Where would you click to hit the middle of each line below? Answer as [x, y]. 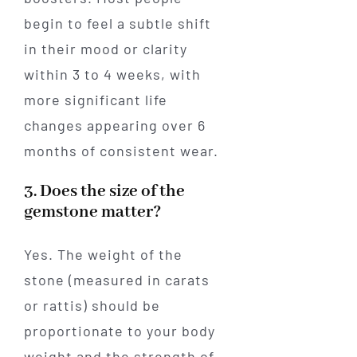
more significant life [95, 100]
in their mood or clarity [105, 49]
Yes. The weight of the [103, 255]
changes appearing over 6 [114, 126]
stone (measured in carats [116, 280]
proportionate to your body [119, 331]
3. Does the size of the [104, 192]
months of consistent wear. [121, 151]
